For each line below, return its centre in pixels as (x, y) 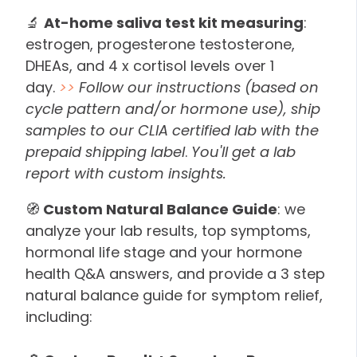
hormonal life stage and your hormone (164, 252)
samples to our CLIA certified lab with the (172, 130)
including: (59, 316)
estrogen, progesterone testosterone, (160, 44)
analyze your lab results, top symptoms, (168, 230)
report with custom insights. (126, 173)
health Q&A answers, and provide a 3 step (175, 273)
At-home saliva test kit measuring (174, 22)
